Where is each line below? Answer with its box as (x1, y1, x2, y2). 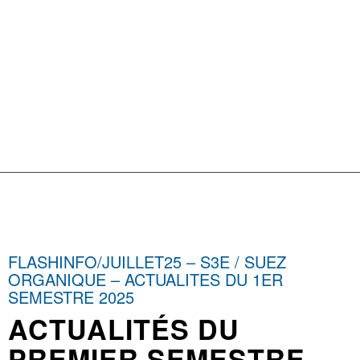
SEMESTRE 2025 (8, 285, 135, 309)
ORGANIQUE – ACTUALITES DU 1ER (8, 268, 284, 292)
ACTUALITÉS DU (8, 309, 240, 349)
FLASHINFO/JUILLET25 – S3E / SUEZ (8, 250, 287, 274)
